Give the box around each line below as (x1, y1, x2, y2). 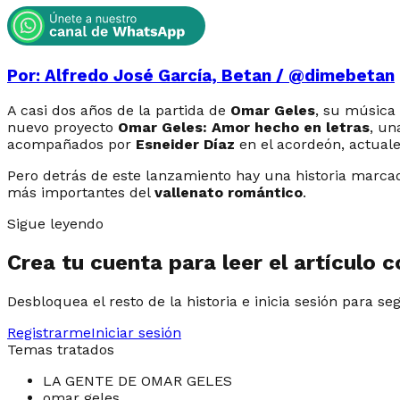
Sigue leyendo (7, 215, 104, 233)
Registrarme (7, 324, 91, 342)
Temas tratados (7, 341, 114, 359)
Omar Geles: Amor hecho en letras (118, 119, 370, 137)
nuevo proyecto (7, 119, 118, 137)
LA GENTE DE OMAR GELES (43, 372, 232, 390)
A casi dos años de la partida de (7, 102, 230, 120)
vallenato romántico (154, 184, 303, 202)
